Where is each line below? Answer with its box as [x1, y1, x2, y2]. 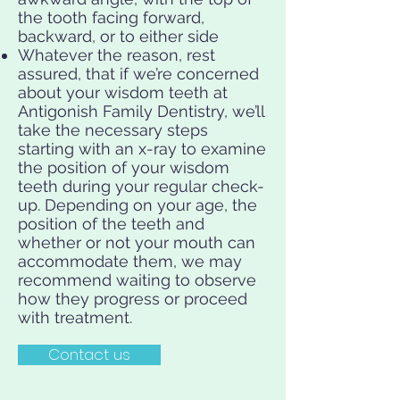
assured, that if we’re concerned [18, 64, 259, 83]
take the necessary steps [18, 121, 208, 139]
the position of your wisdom [18, 158, 229, 177]
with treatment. [18, 308, 132, 327]
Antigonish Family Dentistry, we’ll [18, 102, 264, 121]
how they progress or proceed [18, 289, 247, 308]
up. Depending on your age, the [18, 196, 257, 214]
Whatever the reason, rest [18, 46, 215, 64]
